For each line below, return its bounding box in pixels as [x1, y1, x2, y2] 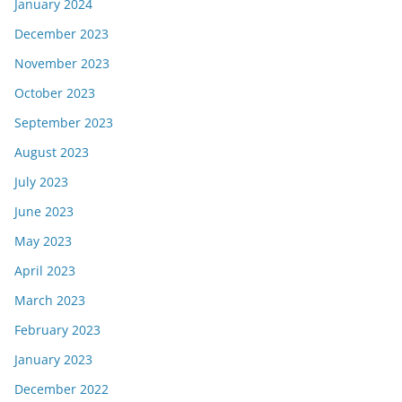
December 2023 [14, 25, 109, 42]
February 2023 [14, 321, 100, 338]
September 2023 [14, 114, 113, 131]
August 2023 [14, 144, 89, 161]
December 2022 [14, 380, 109, 398]
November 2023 [14, 55, 109, 72]
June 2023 [14, 203, 74, 220]
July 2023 [14, 173, 68, 190]
